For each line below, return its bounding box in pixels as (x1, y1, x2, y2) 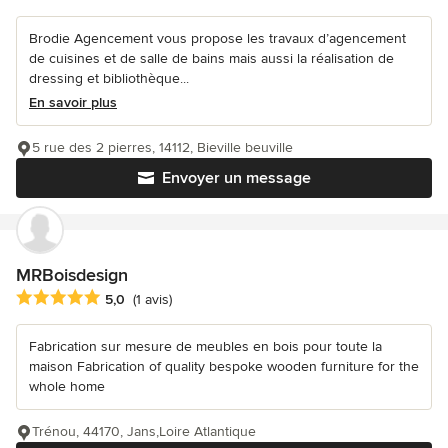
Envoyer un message (161, 167, 311, 188)
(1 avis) (133, 291, 172, 309)
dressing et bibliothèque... (29, 69, 189, 87)
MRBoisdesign (16, 263, 128, 286)
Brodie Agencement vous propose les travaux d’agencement (29, 29, 406, 47)
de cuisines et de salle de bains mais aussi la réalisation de (29, 49, 394, 67)
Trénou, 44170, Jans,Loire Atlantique (32, 423, 256, 441)
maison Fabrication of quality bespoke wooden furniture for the (29, 358, 419, 376)
